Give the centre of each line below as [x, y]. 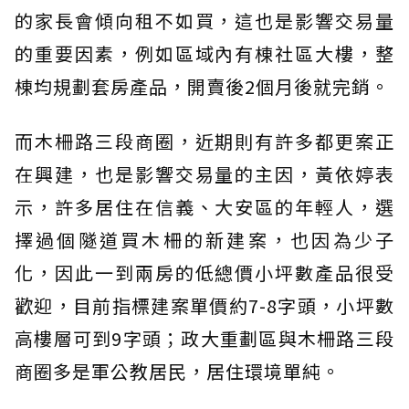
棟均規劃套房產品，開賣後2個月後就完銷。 [202, 86]
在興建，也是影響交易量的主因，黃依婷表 [204, 173]
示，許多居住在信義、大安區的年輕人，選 [204, 206]
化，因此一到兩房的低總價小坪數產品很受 [204, 272]
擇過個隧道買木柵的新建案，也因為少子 [204, 239]
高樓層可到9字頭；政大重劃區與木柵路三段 [204, 338]
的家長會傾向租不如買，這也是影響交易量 [204, 20]
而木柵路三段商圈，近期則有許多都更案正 [204, 141]
